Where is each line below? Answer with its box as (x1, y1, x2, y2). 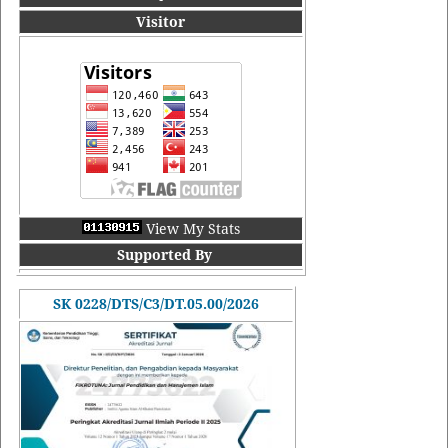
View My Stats (145, 218, 240, 238)
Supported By (117, 244, 213, 264)
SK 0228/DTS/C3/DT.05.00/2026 (52, 293, 259, 313)
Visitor (136, 11, 186, 31)
